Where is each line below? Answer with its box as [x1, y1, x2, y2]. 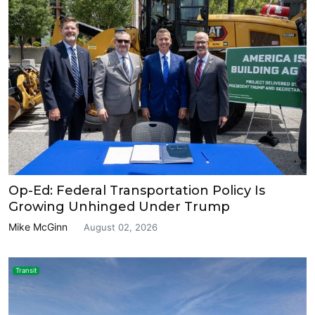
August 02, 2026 [84, 221, 157, 233]
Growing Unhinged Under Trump [8, 198, 230, 214]
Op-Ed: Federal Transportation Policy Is [8, 182, 265, 198]
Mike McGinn [8, 220, 67, 233]
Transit [15, 266, 37, 275]
